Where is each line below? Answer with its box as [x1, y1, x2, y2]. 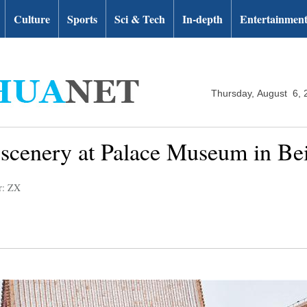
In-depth [182, 11, 223, 27]
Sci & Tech [114, 11, 165, 27]
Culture [14, 11, 50, 27]
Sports [67, 11, 97, 27]
